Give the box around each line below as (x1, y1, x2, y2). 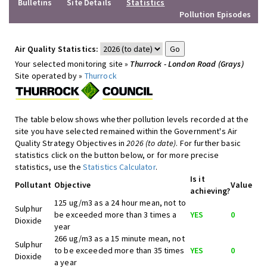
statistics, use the (15, 162, 83, 172)
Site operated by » (15, 70, 85, 81)
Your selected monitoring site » (15, 58, 131, 69)
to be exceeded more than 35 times (54, 245, 185, 256)
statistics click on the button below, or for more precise (15, 150, 219, 160)
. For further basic (176, 138, 241, 148)
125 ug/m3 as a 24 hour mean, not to (54, 197, 186, 208)
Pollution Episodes (179, 9, 251, 20)
